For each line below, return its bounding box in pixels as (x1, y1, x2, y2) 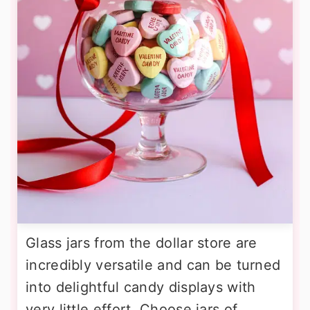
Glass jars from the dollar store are (26, 235, 257, 251)
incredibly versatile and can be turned (26, 257, 281, 273)
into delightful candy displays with (26, 279, 256, 295)
